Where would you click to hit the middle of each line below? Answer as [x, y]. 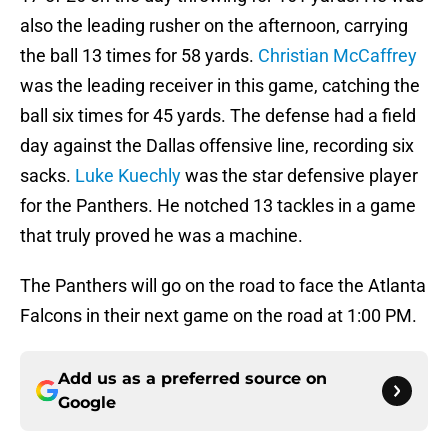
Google [87, 403]
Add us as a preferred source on [192, 379]
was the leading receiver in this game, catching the [220, 86]
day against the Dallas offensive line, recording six [217, 146]
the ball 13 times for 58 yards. [139, 56]
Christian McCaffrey [337, 56]
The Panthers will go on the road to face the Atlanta [223, 286]
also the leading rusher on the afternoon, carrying [214, 26]
